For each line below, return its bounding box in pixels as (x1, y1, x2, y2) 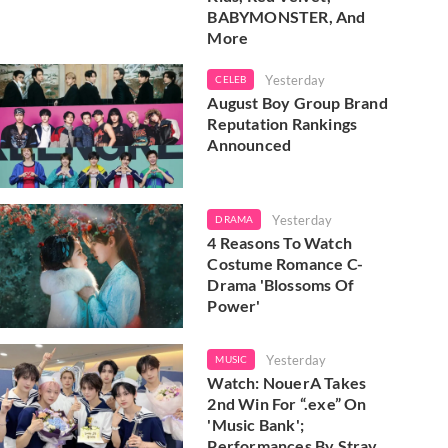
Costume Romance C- (207, 253, 363, 273)
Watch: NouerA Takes (207, 373, 367, 393)
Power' (207, 295, 261, 315)
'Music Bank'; (207, 415, 304, 435)
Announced (207, 134, 292, 154)
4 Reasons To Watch (207, 232, 352, 252)
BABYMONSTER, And (207, 6, 366, 26)
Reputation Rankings (207, 113, 358, 133)
